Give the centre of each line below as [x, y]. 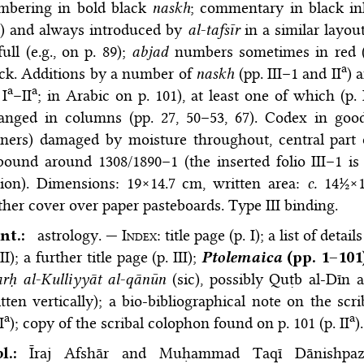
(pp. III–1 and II [288, 74]
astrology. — [80, 236]
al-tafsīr [213, 30]
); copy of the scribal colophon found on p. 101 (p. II [179, 323]
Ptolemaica [242, 258]
